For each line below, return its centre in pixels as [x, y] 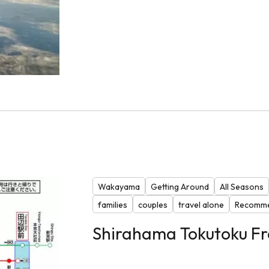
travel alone [201, 204]
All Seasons [241, 186]
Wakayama [119, 186]
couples [153, 204]
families [112, 204]
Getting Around [180, 186]
